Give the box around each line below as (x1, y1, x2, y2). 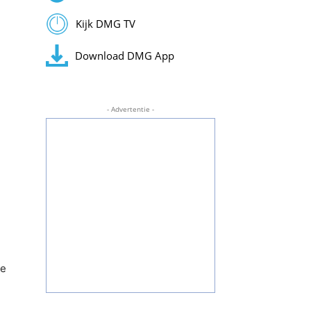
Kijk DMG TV (75, 17, 135, 31)
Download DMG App (74, 48, 174, 62)
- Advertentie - (106, 104, 154, 114)
